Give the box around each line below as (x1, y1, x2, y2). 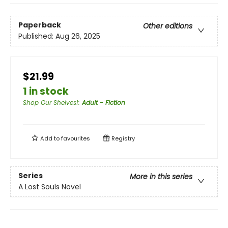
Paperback (18, 20, 61, 31)
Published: (18, 31, 55, 42)
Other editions (143, 21, 192, 32)
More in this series (130, 172, 192, 182)
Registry (110, 134, 135, 142)
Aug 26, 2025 (55, 31, 100, 42)
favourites (61, 134, 90, 142)
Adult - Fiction (82, 98, 125, 107)
